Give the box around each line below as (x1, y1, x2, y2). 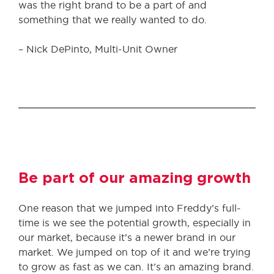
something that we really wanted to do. (18, 14, 207, 25)
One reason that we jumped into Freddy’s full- (18, 202, 241, 213)
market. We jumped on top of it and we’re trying (18, 246, 251, 257)
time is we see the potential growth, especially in (18, 217, 251, 228)
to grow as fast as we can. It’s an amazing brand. (18, 261, 254, 272)
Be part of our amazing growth (18, 171, 251, 186)
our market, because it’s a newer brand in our (18, 232, 235, 243)
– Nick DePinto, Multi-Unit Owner (18, 43, 177, 54)
